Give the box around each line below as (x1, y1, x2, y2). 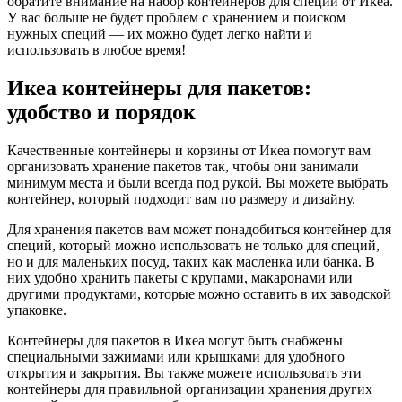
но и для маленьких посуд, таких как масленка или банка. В (7, 253, 375, 269)
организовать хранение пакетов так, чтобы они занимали (7, 158, 359, 174)
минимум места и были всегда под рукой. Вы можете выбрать (7, 174, 388, 190)
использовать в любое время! (7, 41, 186, 57)
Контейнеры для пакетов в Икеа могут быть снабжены (7, 332, 343, 348)
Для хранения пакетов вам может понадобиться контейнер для (7, 221, 391, 237)
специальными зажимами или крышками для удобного (7, 348, 345, 364)
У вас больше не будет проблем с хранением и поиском (7, 9, 345, 25)
